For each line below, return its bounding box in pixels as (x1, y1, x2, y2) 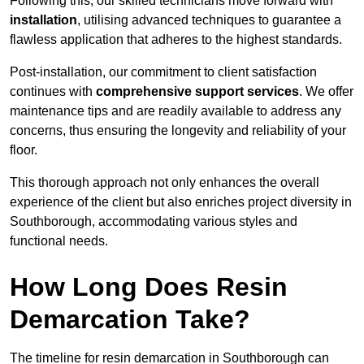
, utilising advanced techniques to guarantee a (77, 13, 341, 28)
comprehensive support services (96, 84, 299, 99)
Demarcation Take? (10, 305, 250, 335)
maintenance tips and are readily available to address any (10, 104, 341, 119)
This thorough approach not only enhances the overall (10, 175, 319, 190)
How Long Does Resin (10, 272, 288, 302)
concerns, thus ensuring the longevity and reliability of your (10, 123, 346, 138)
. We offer (299, 84, 353, 99)
